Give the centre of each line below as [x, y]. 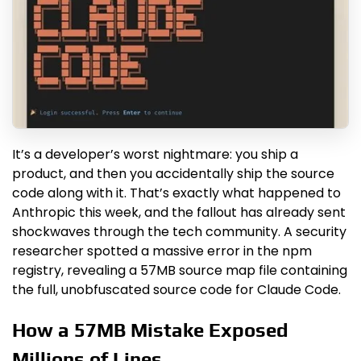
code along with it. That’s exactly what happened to [176, 193]
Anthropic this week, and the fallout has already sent [179, 213]
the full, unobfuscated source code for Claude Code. [176, 290]
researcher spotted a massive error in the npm [162, 251]
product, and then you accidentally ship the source [173, 174]
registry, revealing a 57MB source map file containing [180, 271]
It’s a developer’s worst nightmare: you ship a [155, 155]
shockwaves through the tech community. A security [179, 232]
